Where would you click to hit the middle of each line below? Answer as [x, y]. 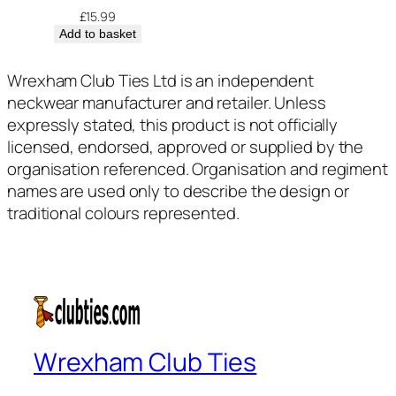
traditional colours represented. [123, 213]
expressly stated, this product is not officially [173, 124]
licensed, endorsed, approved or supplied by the [186, 146]
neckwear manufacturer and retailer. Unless [167, 102]
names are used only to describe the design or [178, 190]
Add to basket [97, 33]
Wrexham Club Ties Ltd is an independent [161, 80]
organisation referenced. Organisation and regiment [198, 168]
